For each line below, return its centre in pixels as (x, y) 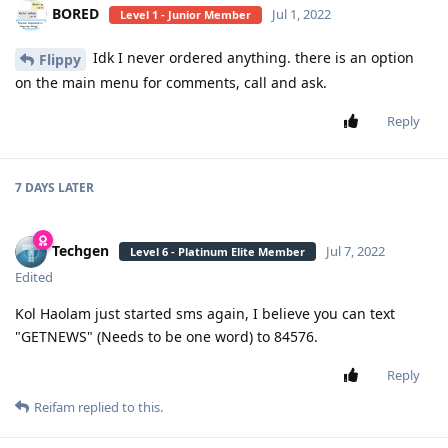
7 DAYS (35, 187)
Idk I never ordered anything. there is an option (251, 58)
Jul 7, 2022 (355, 250)
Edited (34, 276)
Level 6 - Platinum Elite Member (217, 251)
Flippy (60, 59)
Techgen (80, 250)
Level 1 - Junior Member (185, 14)
